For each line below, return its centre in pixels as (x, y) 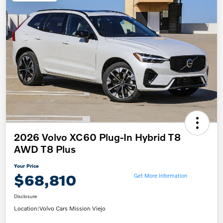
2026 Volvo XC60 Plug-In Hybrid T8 (97, 137)
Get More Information (160, 175)
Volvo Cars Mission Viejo (72, 209)
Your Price (26, 166)
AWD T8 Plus (45, 149)
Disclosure (25, 196)
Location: (27, 209)
